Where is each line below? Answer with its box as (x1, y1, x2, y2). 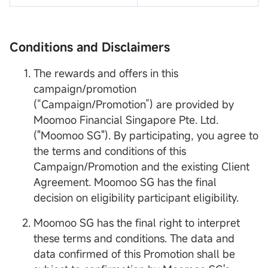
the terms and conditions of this (33, 144, 186, 159)
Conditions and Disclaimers (10, 39, 170, 56)
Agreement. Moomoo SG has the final (33, 175, 217, 190)
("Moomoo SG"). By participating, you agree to (33, 128, 258, 143)
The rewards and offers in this (33, 66, 178, 81)
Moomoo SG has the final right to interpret (33, 215, 240, 230)
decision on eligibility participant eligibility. (33, 190, 239, 205)
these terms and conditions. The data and (33, 231, 234, 246)
